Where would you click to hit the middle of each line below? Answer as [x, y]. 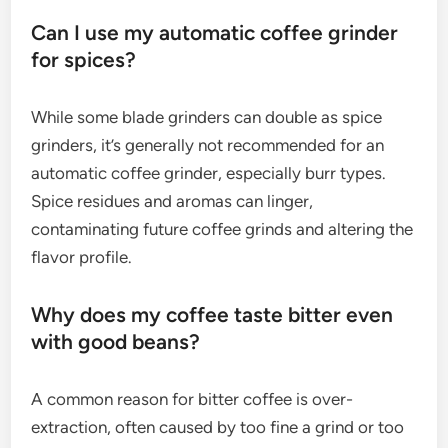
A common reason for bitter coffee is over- [192, 399]
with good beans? [116, 342]
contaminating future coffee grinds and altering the [222, 229]
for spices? [84, 60]
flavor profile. [82, 257]
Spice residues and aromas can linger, [172, 201]
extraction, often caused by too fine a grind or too [218, 427]
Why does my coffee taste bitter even [212, 315]
